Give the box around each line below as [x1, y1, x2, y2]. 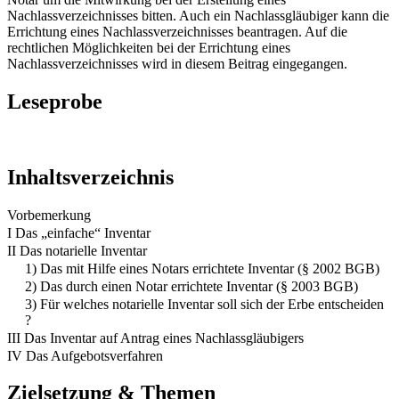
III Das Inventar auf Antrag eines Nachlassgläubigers [7, 330, 304, 346]
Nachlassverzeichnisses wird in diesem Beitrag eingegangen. [7, 55, 347, 71]
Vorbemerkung [7, 207, 91, 223]
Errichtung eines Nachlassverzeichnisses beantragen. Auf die [7, 23, 347, 39]
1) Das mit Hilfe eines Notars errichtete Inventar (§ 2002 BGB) [25, 260, 379, 276]
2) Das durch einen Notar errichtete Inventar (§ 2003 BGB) [25, 278, 358, 294]
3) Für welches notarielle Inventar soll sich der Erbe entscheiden [25, 296, 384, 312]
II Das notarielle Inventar [7, 242, 147, 258]
